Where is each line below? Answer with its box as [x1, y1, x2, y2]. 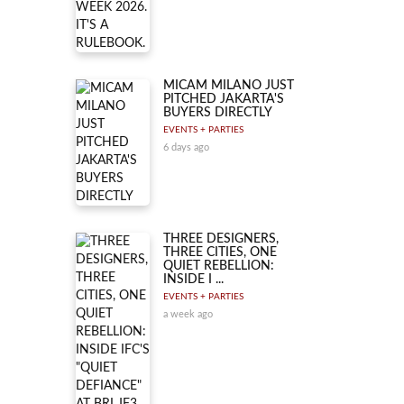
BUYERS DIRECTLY [163, 106, 272, 119]
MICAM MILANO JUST [163, 79, 294, 92]
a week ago [163, 309, 213, 319]
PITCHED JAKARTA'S [163, 93, 284, 106]
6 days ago [163, 142, 209, 152]
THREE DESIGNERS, [163, 233, 279, 245]
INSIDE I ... [163, 273, 224, 286]
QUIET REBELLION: [163, 260, 274, 272]
